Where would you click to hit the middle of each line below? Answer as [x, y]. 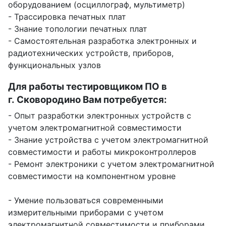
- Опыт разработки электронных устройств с [100, 115]
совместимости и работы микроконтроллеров [102, 152]
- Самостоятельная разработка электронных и [102, 41]
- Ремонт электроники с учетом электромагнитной [111, 164]
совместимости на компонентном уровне [92, 176]
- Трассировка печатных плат [67, 16]
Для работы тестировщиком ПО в [88, 86]
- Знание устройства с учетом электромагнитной [108, 139]
